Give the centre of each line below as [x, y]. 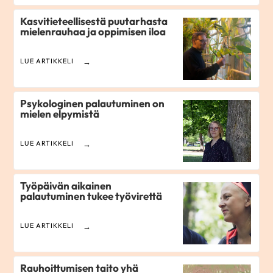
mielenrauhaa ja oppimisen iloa [93, 32]
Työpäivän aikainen [66, 186]
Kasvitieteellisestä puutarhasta [94, 21]
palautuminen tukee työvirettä [91, 196]
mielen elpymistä [60, 114]
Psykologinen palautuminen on [93, 104]
